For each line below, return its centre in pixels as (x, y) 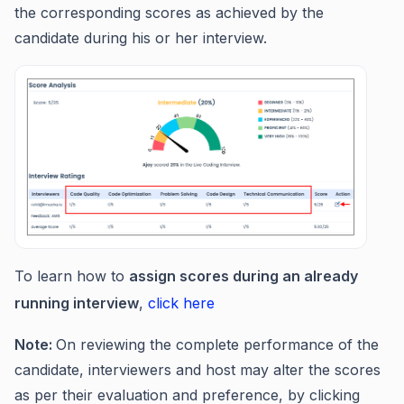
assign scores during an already (243, 276)
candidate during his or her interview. (143, 38)
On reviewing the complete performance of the (217, 345)
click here (181, 303)
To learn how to (72, 276)
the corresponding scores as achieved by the (169, 13)
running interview (77, 303)
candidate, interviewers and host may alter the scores (197, 370)
